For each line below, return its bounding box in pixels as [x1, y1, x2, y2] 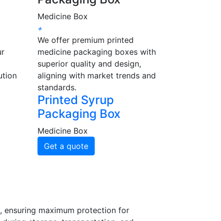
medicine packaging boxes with [37, 47, 156, 57]
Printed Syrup [37, 93, 114, 108]
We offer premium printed [37, 35, 134, 45]
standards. [37, 82, 76, 93]
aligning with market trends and [37, 71, 156, 81]
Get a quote [44, 141, 88, 151]
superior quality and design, [37, 59, 141, 69]
